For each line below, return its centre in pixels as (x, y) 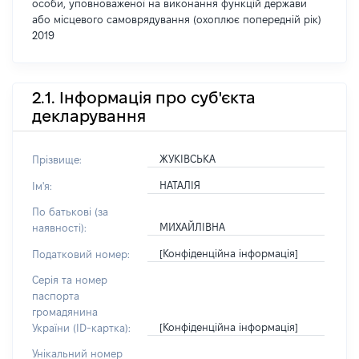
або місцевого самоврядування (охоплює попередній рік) (177, 19)
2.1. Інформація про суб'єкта (144, 97)
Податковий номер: (81, 254)
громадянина (65, 312)
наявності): (59, 228)
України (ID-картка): (81, 328)
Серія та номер (70, 280)
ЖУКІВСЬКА (187, 159)
